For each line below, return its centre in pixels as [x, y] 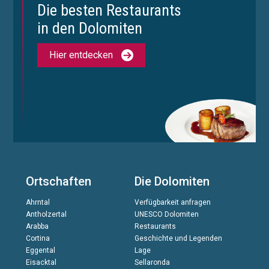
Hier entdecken [81, 55]
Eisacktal [41, 263]
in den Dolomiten [90, 29]
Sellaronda [152, 263]
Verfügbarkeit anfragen [172, 203]
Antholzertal [46, 215]
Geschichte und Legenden [178, 239]
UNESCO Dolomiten [166, 215]
